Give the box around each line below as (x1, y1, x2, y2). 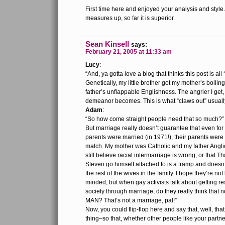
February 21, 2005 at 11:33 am (85, 48, 172, 55)
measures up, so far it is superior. (85, 15, 175, 22)
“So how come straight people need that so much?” (85, 116, 224, 123)
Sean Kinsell (85, 40, 129, 48)
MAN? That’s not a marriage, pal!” (85, 197, 177, 204)
